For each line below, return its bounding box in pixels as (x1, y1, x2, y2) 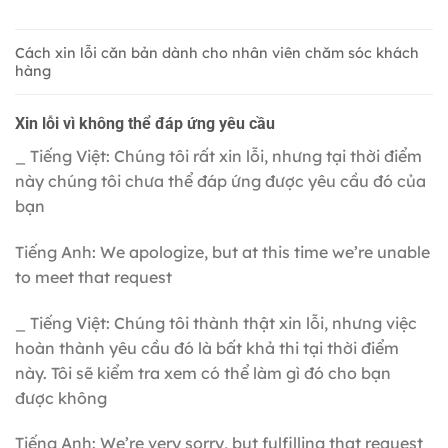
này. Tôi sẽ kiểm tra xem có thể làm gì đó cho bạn (15, 362, 391, 383)
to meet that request (15, 266, 172, 287)
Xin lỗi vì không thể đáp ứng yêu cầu (15, 113, 275, 133)
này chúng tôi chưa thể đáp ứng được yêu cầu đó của (15, 170, 426, 191)
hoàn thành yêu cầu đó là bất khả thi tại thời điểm (15, 337, 399, 358)
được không (15, 387, 107, 408)
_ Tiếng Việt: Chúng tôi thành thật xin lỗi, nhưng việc (15, 312, 417, 333)
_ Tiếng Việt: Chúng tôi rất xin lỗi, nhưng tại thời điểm (15, 145, 422, 166)
